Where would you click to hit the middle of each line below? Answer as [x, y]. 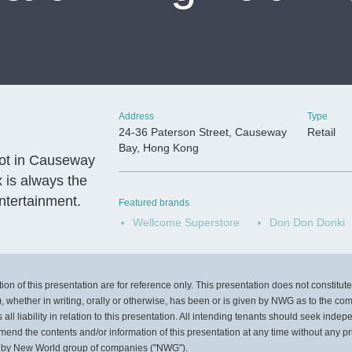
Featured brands [154, 203]
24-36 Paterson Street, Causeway [203, 132]
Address [136, 116]
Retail [321, 132]
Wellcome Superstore [186, 222]
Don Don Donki [307, 222]
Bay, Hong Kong [159, 148]
